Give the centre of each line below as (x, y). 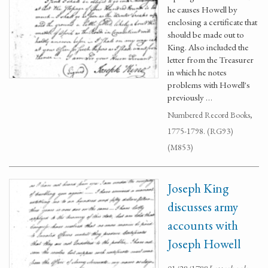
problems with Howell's (209, 85)
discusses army (203, 207)
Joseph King (198, 188)
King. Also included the (208, 47)
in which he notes (197, 72)
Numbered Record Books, (210, 115)
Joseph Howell (204, 244)
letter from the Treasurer (211, 60)
